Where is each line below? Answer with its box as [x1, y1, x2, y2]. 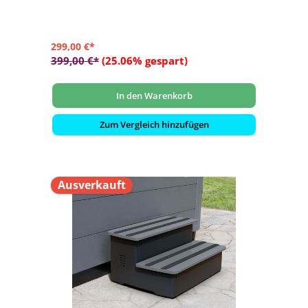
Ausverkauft [57, 177, 126, 192]
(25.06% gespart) [101, 54, 188, 68]
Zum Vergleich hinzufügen [99, 118, 209, 131]
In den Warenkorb [115, 89, 192, 102]
